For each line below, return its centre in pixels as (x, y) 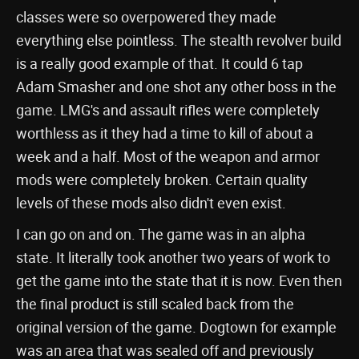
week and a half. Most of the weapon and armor (168, 156)
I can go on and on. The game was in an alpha (161, 234)
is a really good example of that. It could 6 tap (159, 63)
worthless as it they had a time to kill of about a (165, 133)
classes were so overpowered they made (146, 17)
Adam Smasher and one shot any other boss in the (176, 87)
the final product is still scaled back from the (155, 304)
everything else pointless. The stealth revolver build (179, 40)
